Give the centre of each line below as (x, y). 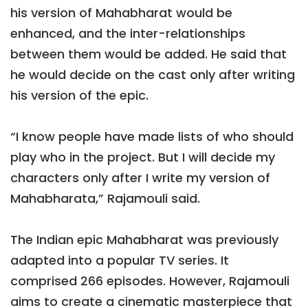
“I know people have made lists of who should (152, 136)
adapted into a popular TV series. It (120, 260)
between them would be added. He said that (148, 54)
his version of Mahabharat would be (121, 12)
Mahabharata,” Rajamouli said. (105, 198)
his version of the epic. (79, 95)
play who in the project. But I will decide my (143, 157)
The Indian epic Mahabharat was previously (144, 239)
